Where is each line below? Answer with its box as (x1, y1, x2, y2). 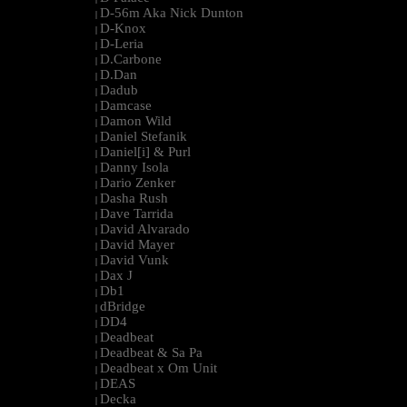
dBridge (100, 299, 145, 314)
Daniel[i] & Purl (100, 144, 191, 160)
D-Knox (100, 21, 146, 36)
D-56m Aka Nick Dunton (100, 5, 243, 21)
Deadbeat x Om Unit (100, 361, 217, 376)
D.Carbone (100, 52, 162, 67)
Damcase (100, 98, 152, 114)
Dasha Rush (100, 191, 168, 206)
